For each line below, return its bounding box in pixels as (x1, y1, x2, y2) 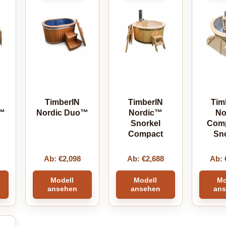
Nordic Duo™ (36, 108, 88, 117)
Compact (128, 129, 163, 138)
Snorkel (130, 119, 160, 128)
